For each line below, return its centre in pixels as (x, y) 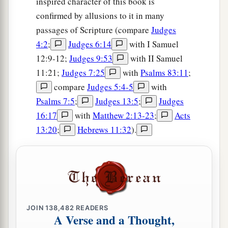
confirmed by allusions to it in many (100, 16)
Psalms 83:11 (164, 73)
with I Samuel (153, 44)
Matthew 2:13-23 (123, 116)
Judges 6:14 (90, 44)
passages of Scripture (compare (94, 30)
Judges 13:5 (117, 101)
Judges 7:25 (83, 73)
